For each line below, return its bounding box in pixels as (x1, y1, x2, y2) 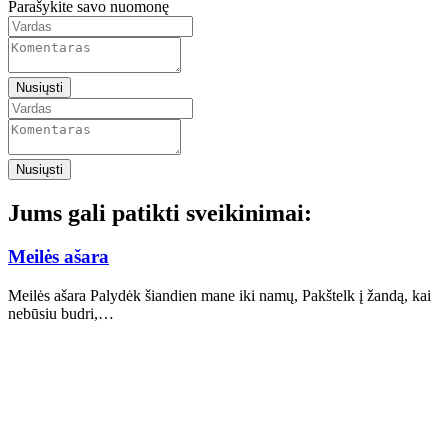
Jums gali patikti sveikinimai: (8, 199, 312, 226)
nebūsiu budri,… (8, 305, 114, 323)
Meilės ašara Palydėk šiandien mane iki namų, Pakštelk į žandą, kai (8, 287, 431, 305)
